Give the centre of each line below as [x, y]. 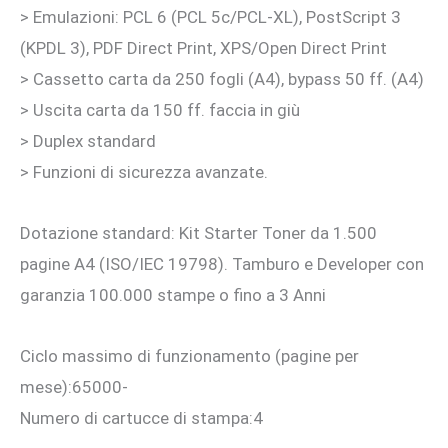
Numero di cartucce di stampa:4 [141, 417]
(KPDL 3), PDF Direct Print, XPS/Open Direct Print [203, 48]
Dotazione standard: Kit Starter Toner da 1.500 [198, 233]
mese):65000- [74, 386]
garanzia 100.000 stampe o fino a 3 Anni [173, 295]
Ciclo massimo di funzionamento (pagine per [189, 355]
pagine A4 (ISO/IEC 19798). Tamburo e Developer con [222, 264]
